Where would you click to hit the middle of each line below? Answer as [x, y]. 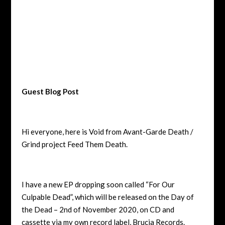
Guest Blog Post [50, 91]
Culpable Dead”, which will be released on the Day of [107, 197]
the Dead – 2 [42, 209]
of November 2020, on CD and [123, 209]
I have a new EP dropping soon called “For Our [98, 184]
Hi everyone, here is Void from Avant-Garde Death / [107, 131]
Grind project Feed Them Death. [74, 144]
